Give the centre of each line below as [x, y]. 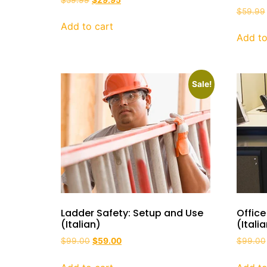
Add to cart [87, 27]
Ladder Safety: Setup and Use [132, 213]
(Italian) [81, 225]
